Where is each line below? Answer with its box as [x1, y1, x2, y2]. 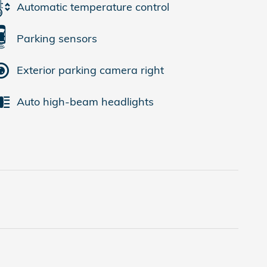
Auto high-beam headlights [17, 95, 154, 108]
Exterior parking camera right [17, 63, 164, 77]
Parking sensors [17, 32, 97, 45]
